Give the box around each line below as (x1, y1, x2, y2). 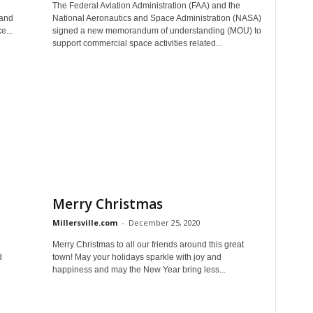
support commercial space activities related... (52, 38, 222, 48)
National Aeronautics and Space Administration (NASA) (52, 13, 261, 23)
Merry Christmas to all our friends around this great (52, 239, 244, 249)
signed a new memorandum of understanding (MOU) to (52, 25, 261, 36)
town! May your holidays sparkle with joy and (52, 252, 221, 262)
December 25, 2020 (128, 217, 201, 228)
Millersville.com (52, 217, 117, 228)
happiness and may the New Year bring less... (52, 264, 226, 275)
